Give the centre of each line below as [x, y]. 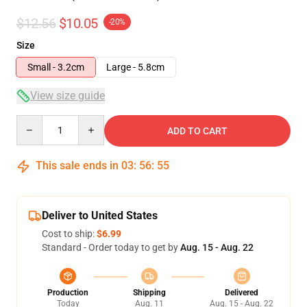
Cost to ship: [69, 234]
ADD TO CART [197, 131]
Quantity [35, 121]
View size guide [67, 96]
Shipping [149, 293]
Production [68, 293]
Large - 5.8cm [135, 67]
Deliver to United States [100, 216]
